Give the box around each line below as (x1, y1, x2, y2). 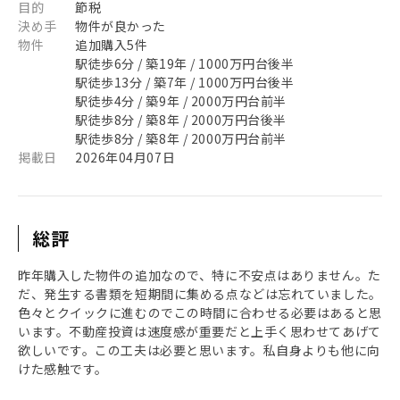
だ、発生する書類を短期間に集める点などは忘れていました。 (18, 285, 382, 303)
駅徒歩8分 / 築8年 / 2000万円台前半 (75, 129, 287, 147)
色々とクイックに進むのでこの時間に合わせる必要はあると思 (18, 304, 382, 321)
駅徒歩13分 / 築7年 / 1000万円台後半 (75, 73, 295, 91)
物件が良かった (75, 17, 166, 35)
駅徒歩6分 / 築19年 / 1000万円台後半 (75, 54, 295, 72)
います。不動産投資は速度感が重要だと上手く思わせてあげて (18, 322, 381, 340)
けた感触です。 (18, 360, 108, 378)
